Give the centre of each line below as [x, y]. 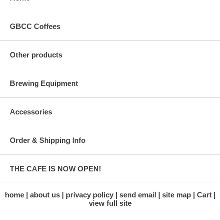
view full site [110, 203]
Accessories [31, 111]
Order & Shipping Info [48, 140]
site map [176, 194]
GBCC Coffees [35, 26]
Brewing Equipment [44, 83]
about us [45, 194]
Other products [36, 55]
